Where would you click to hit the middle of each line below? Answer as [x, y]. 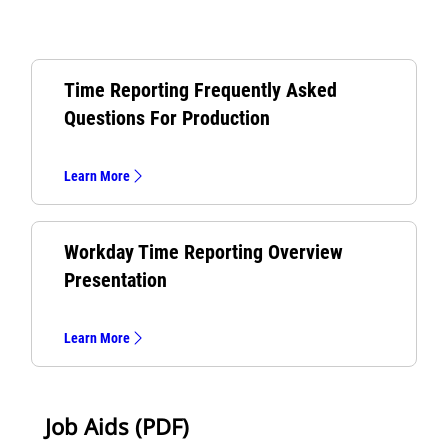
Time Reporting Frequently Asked [200, 90]
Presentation [115, 280]
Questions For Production [167, 118]
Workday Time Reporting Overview [203, 252]
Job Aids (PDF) [117, 426]
